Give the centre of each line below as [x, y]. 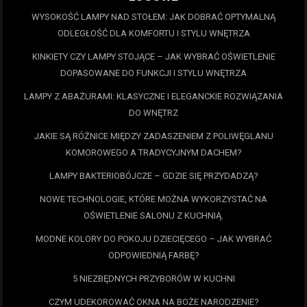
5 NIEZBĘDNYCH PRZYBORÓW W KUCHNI [153, 279]
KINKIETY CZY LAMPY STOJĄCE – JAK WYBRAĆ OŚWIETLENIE [153, 57]
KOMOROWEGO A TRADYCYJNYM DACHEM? [153, 153]
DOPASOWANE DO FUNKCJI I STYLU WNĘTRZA [153, 73]
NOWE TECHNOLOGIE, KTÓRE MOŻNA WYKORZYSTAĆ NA [153, 199]
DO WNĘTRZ [153, 113]
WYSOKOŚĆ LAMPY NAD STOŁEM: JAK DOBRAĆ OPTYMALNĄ [153, 17]
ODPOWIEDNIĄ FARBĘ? [153, 256]
